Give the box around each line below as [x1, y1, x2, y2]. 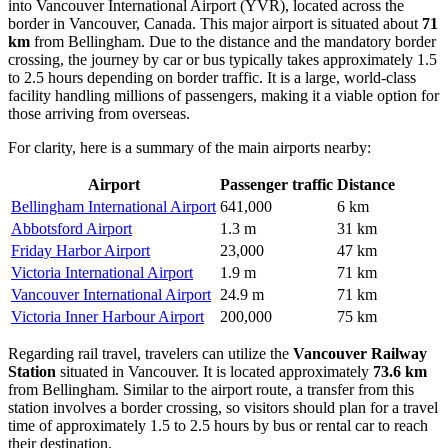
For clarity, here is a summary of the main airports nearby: [8, 138, 371, 156]
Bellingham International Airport [11, 197, 216, 215]
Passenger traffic [220, 175, 333, 193]
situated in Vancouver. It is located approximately [56, 362, 373, 380]
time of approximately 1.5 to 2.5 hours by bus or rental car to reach [8, 416, 428, 434]
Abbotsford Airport [11, 219, 132, 237]
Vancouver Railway [293, 344, 427, 362]
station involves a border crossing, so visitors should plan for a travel [8, 398, 438, 416]
